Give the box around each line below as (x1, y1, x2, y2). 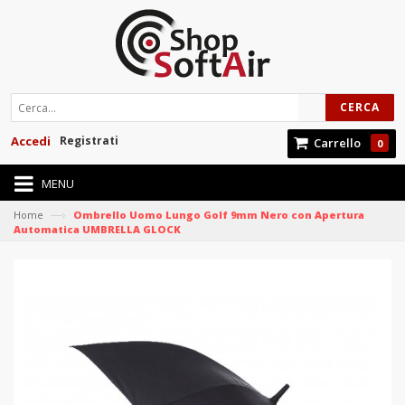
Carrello (314, 135, 361, 151)
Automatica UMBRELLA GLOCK (14, 222, 181, 236)
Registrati (60, 133, 118, 148)
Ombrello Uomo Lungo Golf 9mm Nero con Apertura (73, 208, 364, 221)
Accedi (11, 133, 51, 149)
